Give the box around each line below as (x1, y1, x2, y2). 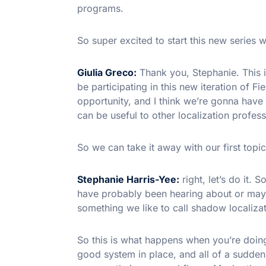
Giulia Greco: (77, 66, 137, 78)
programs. (77, 2, 123, 14)
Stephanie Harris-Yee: (77, 173, 179, 185)
